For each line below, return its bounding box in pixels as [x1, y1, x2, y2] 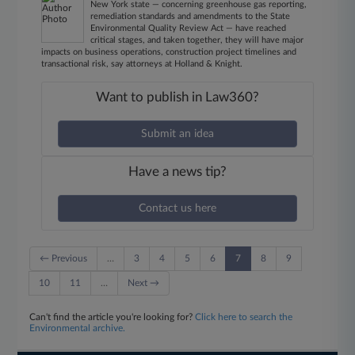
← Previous [40, 254, 88, 263]
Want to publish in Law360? [95, 90, 259, 104]
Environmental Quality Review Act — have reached [90, 24, 287, 32]
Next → [128, 278, 160, 288]
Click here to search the [195, 312, 293, 322]
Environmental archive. [29, 323, 126, 333]
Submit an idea [140, 128, 214, 139]
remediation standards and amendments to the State [90, 12, 291, 21]
